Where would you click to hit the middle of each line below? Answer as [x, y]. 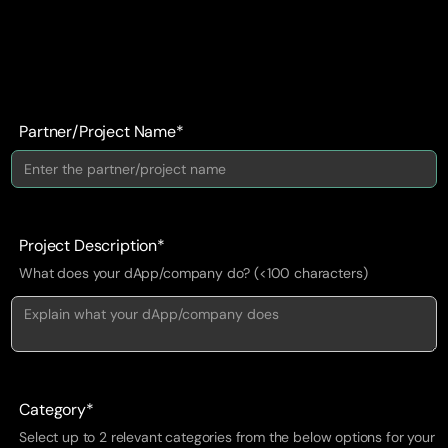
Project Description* [92, 245]
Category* [56, 409]
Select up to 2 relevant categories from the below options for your [227, 436]
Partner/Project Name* [101, 131]
